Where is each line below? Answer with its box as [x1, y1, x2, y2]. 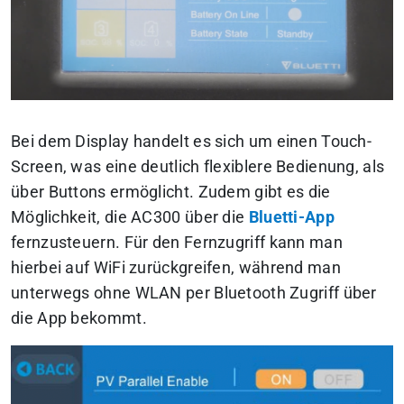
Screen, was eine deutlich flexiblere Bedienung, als [11, 158, 385, 177]
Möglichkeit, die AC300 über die [11, 208, 249, 227]
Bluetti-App [248, 208, 335, 227]
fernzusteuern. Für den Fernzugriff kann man [11, 234, 343, 252]
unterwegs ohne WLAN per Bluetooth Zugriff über [11, 284, 377, 303]
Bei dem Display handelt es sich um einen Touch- [11, 133, 372, 151]
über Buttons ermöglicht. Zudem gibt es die [11, 183, 331, 202]
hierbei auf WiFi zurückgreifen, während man [11, 259, 341, 278]
